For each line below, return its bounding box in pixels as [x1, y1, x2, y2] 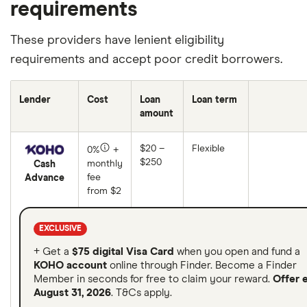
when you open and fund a [174, 247, 300, 257]
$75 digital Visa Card [72, 247, 174, 257]
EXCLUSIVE [39, 225, 82, 233]
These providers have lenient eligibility [10, 34, 224, 47]
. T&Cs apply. [111, 288, 172, 298]
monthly [87, 159, 123, 169]
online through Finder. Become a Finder [107, 260, 297, 271]
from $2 [87, 186, 121, 196]
